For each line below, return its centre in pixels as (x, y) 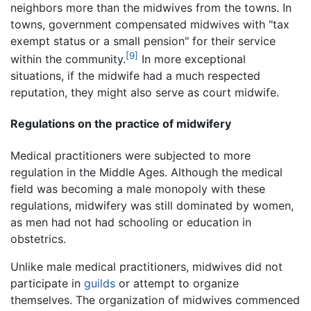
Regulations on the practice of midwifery (121, 124)
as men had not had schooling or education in (131, 222)
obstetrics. (38, 238)
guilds (100, 283)
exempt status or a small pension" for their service (143, 41)
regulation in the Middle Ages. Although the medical (146, 172)
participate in (47, 283)
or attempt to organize (177, 283)
